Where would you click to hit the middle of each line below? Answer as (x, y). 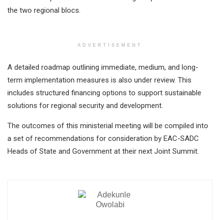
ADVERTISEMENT (110, 45)
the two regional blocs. (44, 11)
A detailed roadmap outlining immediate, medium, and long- (103, 68)
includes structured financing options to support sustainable (104, 93)
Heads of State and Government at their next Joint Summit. (103, 151)
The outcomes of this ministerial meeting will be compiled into (108, 126)
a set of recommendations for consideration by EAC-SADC (103, 139)
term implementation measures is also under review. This (99, 80)
